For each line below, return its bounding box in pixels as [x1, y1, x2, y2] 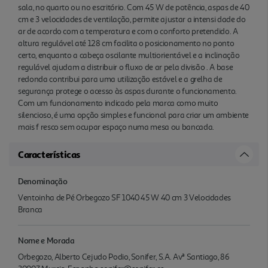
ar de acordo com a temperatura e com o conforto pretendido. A [18, 26, 238, 36]
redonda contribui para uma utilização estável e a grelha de [18, 74, 223, 84]
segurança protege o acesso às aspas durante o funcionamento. [18, 86, 237, 96]
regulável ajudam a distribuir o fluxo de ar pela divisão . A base [18, 62, 233, 72]
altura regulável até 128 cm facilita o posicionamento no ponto [18, 38, 234, 48]
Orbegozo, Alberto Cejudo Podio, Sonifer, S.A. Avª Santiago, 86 [18, 251, 230, 262]
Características [18, 148, 80, 160]
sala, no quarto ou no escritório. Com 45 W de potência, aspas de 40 [18, 2, 249, 13]
